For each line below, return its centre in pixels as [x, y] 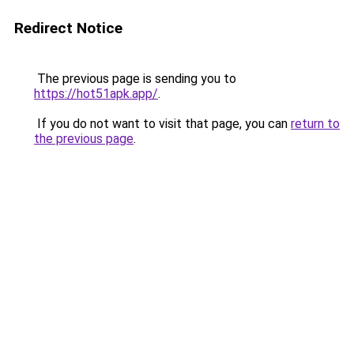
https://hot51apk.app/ [96, 94]
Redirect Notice [68, 28]
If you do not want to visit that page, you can [162, 124]
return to [315, 124]
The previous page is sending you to [135, 79]
